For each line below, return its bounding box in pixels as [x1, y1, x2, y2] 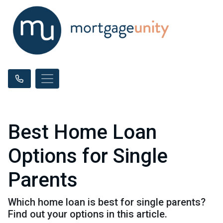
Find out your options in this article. [8, 208, 167, 220]
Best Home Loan [8, 120, 157, 144]
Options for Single [8, 144, 168, 168]
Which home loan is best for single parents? [8, 196, 206, 208]
